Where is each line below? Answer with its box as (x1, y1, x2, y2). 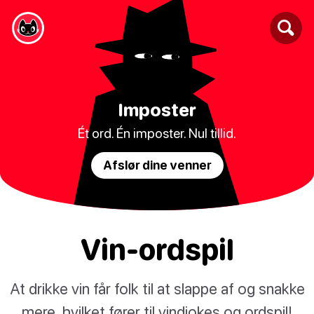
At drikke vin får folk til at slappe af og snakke (9, 279, 305, 299)
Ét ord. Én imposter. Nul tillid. (78, 124, 236, 141)
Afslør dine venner (102, 157, 212, 172)
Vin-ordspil (80, 232, 234, 267)
